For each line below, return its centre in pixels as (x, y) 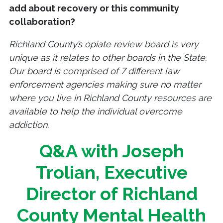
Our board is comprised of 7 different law (94, 71)
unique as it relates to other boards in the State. (108, 58)
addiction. (29, 125)
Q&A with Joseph (111, 151)
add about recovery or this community (94, 8)
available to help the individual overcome (96, 111)
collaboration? (42, 22)
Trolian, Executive (111, 172)
